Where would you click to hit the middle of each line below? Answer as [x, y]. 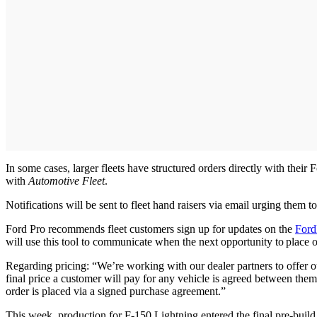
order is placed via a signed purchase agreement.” [116, 291]
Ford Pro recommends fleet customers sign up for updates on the [150, 229]
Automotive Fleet [67, 180]
